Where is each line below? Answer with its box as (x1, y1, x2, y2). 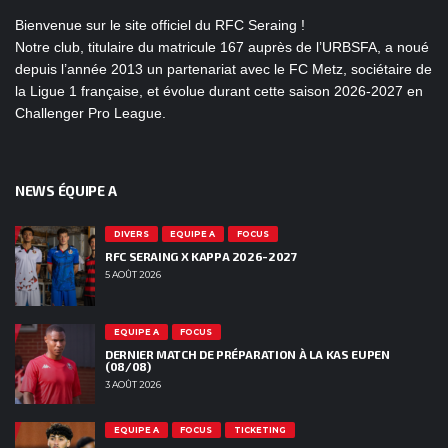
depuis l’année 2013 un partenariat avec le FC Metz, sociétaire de (15, 61, 432, 78)
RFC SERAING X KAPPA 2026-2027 (105, 249, 297, 264)
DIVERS (113, 229, 149, 240)
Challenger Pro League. (15, 105, 166, 122)
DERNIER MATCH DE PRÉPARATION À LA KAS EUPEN (105, 347, 390, 362)
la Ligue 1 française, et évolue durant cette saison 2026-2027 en (15, 83, 423, 100)
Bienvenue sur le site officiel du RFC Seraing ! (15, 17, 305, 34)
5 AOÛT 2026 (105, 269, 161, 281)
